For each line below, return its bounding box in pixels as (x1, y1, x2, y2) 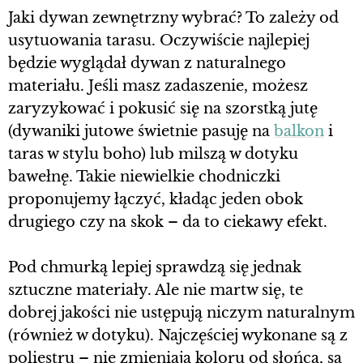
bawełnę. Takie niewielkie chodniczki (8, 167, 280, 186)
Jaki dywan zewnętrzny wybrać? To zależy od (8, 8, 339, 27)
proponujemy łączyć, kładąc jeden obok (8, 190, 303, 208)
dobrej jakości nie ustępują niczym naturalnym (8, 303, 355, 322)
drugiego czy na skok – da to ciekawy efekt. (8, 212, 327, 231)
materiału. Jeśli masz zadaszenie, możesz (8, 76, 308, 95)
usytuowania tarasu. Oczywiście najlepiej (8, 31, 310, 49)
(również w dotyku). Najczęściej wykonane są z (8, 326, 348, 344)
